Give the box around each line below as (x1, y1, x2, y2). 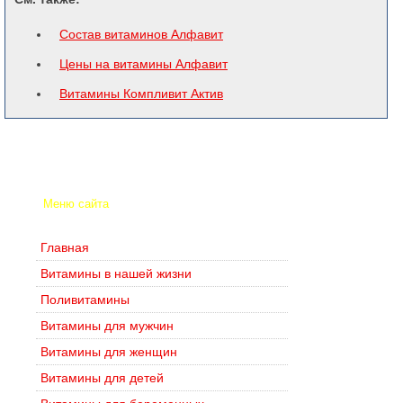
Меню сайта (43, 198, 109, 210)
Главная (40, 240, 89, 255)
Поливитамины (40, 292, 130, 307)
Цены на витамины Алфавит (59, 57, 228, 71)
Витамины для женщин (40, 345, 177, 359)
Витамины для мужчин (40, 318, 174, 333)
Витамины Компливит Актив (59, 86, 223, 101)
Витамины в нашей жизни (40, 266, 192, 281)
